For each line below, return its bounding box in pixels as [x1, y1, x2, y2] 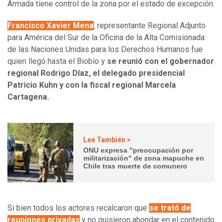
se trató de [149, 203, 191, 213]
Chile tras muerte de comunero [83, 162, 188, 170]
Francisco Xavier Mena [7, 21, 94, 31]
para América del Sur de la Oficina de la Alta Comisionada [7, 33, 205, 43]
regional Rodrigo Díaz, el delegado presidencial [7, 68, 185, 78]
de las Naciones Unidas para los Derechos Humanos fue [7, 45, 203, 55]
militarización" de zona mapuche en [83, 154, 205, 162]
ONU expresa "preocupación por [83, 146, 194, 154]
